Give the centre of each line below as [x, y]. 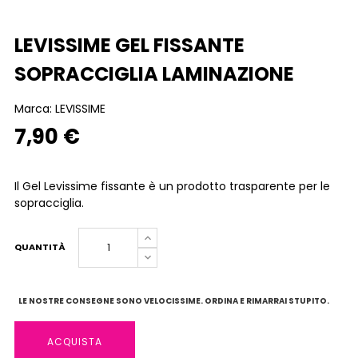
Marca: [35, 109]
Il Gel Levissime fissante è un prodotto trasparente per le [172, 186]
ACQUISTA [75, 342]
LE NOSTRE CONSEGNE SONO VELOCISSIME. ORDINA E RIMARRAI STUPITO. [174, 301]
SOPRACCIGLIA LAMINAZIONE [154, 74]
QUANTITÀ [40, 247]
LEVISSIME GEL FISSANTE [129, 45]
